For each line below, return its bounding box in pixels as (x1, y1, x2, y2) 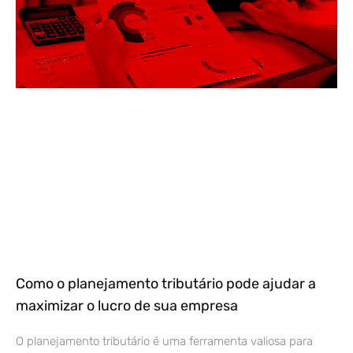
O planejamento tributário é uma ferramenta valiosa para (16, 333, 313, 348)
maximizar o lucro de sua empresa (16, 296, 238, 314)
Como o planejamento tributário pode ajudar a (16, 274, 316, 292)
